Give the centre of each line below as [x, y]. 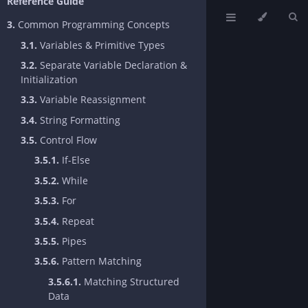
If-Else [75, 160]
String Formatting [79, 120]
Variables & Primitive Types [101, 45]
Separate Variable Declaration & [112, 65]
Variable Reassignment [91, 100]
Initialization [49, 79]
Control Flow [67, 140]
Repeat [77, 221]
